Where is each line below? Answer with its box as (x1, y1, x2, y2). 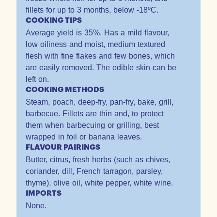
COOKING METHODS (25, 85, 104, 93)
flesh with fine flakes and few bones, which (25, 51, 175, 60)
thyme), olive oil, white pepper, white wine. (25, 178, 173, 187)
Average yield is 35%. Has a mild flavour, (25, 28, 170, 37)
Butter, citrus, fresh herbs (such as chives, (25, 155, 170, 164)
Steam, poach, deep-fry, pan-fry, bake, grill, (25, 97, 174, 106)
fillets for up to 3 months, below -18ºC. (25, 5, 159, 14)
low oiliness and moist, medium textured (25, 40, 166, 48)
